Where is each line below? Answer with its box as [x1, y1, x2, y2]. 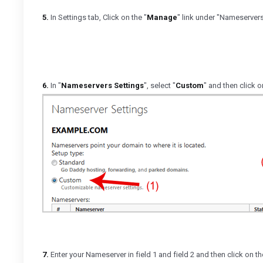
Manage [147, 13, 177, 22]
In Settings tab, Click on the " [49, 13, 147, 22]
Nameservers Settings [61, 81, 144, 90]
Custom [176, 81, 204, 90]
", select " [144, 81, 176, 90]
